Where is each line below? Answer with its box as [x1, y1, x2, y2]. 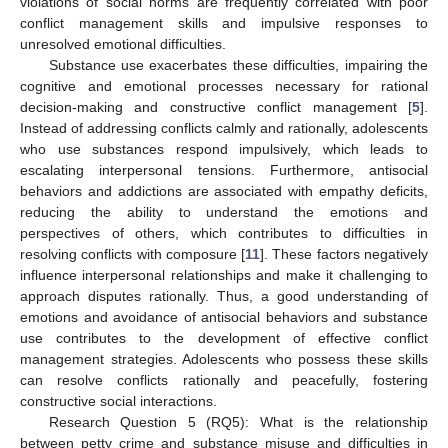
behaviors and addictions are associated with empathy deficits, [20, 183, 428, 200]
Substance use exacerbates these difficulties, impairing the [48, 57, 428, 74]
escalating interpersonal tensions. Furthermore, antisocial [20, 162, 428, 179]
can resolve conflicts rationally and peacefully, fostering [20, 372, 428, 389]
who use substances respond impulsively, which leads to [20, 141, 428, 158]
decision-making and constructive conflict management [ [20, 99, 412, 116]
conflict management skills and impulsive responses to [20, 15, 428, 32]
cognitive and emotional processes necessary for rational [20, 78, 428, 95]
